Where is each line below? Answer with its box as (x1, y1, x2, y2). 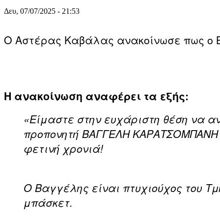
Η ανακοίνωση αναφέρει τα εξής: (4, 88, 189, 104)
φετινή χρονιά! (24, 140, 103, 156)
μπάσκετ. (24, 194, 73, 210)
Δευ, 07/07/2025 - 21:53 (4, 6, 80, 15)
